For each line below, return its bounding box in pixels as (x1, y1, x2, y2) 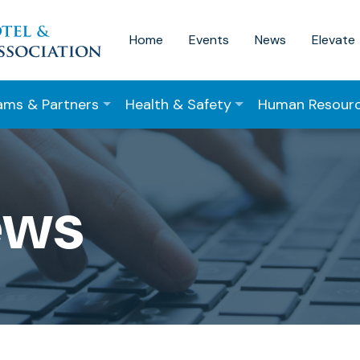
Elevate (312, 31, 355, 48)
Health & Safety (125, 94, 231, 114)
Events (189, 31, 229, 48)
